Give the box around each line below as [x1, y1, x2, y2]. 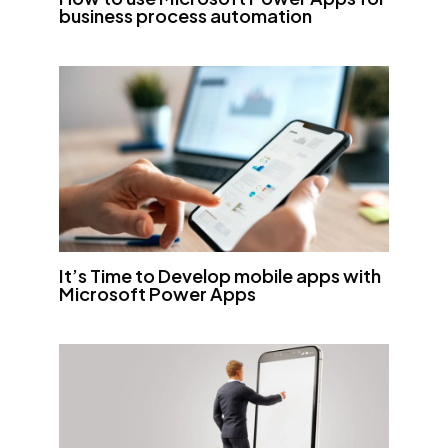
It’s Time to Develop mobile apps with [58, 264, 381, 288]
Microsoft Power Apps [58, 282, 256, 306]
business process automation [58, 4, 312, 28]
